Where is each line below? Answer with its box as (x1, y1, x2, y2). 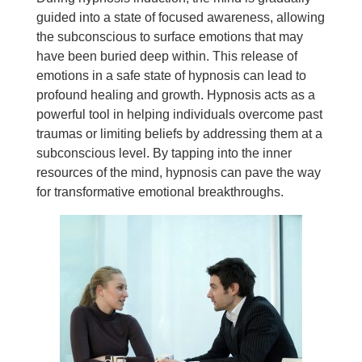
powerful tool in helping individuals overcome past (36, 107, 322, 121)
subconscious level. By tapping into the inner (36, 146, 292, 160)
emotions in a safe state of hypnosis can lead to (36, 69, 306, 82)
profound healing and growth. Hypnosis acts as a (36, 88, 315, 102)
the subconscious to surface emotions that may (36, 30, 303, 44)
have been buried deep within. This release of (36, 49, 297, 63)
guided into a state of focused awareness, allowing (36, 11, 325, 24)
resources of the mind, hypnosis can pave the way (36, 166, 321, 179)
